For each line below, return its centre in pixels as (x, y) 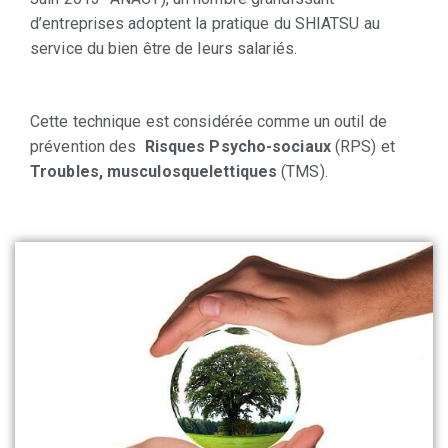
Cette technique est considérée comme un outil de (208, 121)
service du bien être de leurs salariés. (163, 48)
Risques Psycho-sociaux (235, 146)
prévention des (85, 146)
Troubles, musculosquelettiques (156, 171)
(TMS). (304, 171)
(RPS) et (362, 146)
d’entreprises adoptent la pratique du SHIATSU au (205, 23)
